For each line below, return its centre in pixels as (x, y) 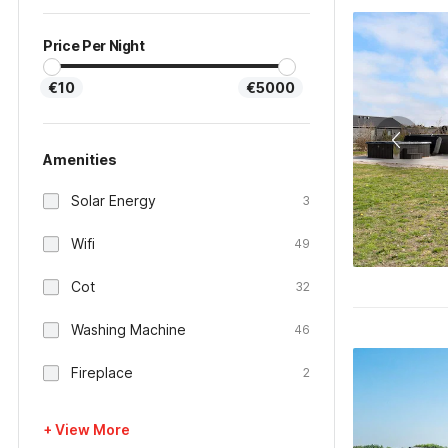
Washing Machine (128, 329)
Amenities (80, 159)
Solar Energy (113, 200)
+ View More (86, 429)
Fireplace (102, 372)
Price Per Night (94, 45)
